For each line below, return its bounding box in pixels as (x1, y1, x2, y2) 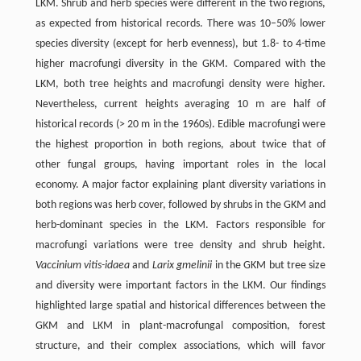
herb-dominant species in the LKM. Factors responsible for (35, 218, 326, 231)
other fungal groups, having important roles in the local (35, 158, 326, 171)
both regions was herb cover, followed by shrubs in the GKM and (35, 198, 326, 211)
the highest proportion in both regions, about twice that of (35, 138, 326, 151)
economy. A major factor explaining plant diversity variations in (35, 178, 326, 191)
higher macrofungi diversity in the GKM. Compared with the (35, 57, 326, 70)
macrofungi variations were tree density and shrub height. (35, 239, 326, 251)
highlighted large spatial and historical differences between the (35, 299, 326, 312)
